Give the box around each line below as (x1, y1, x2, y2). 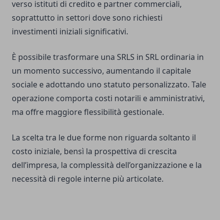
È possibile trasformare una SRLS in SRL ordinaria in (12, 52, 204, 63)
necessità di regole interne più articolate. (12, 173, 164, 185)
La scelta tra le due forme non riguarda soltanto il (12, 132, 196, 143)
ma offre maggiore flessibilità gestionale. (12, 107, 164, 118)
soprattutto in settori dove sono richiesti (12, 12, 163, 24)
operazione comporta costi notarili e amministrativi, (12, 93, 205, 104)
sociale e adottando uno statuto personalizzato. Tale (12, 79, 206, 90)
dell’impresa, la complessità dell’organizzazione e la (12, 160, 202, 171)
